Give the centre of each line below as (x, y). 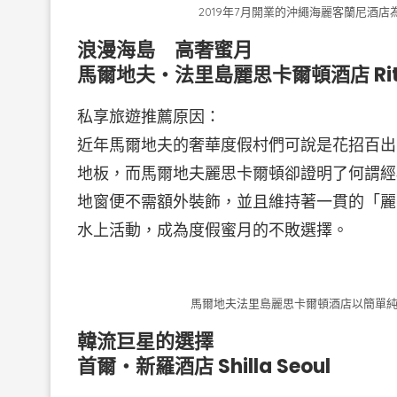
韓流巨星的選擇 (145, 342)
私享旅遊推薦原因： (149, 116)
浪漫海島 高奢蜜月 (165, 50)
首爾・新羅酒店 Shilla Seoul (204, 366)
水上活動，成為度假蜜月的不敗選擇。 (213, 230)
